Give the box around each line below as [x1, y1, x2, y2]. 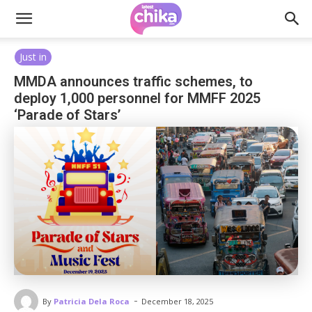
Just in [19, 50, 47, 63]
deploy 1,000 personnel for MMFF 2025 [14, 90, 260, 107]
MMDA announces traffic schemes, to [14, 73, 253, 90]
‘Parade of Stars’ [14, 107, 120, 123]
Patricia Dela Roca [54, 295, 130, 306]
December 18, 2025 [141, 296, 213, 307]
